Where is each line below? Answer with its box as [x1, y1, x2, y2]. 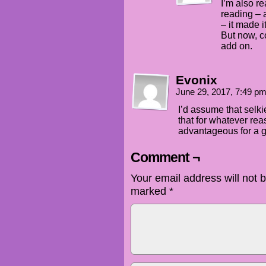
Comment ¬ [131, 150, 199, 166]
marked [131, 185, 169, 198]
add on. [221, 41, 252, 52]
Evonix [176, 73, 217, 87]
